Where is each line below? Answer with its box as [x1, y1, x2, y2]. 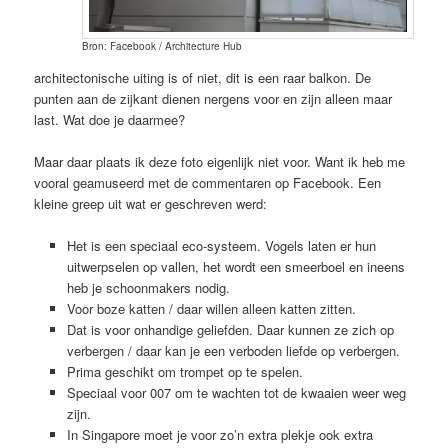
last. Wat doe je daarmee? [34, 109, 186, 129]
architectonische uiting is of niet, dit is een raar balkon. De [34, 67, 372, 87]
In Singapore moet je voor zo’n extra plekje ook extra [66, 424, 373, 444]
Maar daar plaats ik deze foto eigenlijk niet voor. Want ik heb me [34, 151, 406, 171]
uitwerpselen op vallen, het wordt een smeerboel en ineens [66, 256, 405, 276]
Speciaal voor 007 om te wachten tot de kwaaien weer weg [66, 382, 406, 402]
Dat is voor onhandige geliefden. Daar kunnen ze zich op [66, 319, 394, 339]
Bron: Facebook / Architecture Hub [81, 38, 242, 53]
